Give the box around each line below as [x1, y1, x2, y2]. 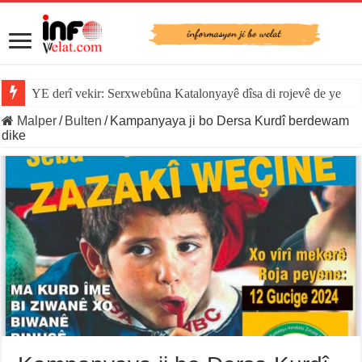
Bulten [65, 114, 103, 128]
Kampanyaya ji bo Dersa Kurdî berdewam [110, 114, 350, 128]
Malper [14, 114, 57, 128]
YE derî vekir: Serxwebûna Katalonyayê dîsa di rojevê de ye [32, 86, 342, 101]
